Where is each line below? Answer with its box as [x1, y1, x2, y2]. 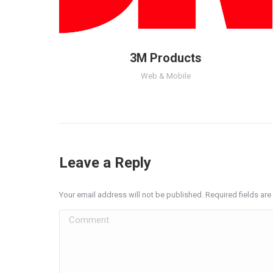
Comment [59, 211, 100, 223]
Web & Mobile [141, 71, 191, 80]
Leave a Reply [59, 154, 151, 171]
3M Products [130, 50, 202, 65]
